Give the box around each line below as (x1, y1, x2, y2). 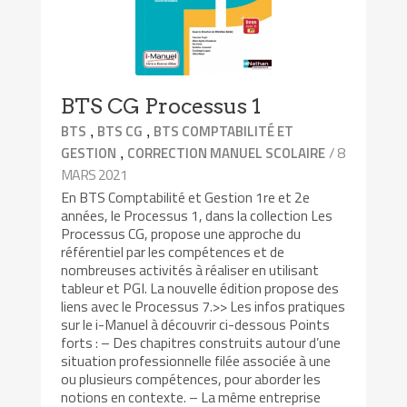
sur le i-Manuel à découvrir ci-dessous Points (61, 313, 331, 335)
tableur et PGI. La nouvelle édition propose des (61, 276, 340, 299)
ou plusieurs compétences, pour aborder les (61, 367, 322, 390)
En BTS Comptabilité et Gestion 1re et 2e (61, 185, 311, 208)
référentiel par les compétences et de (61, 240, 285, 263)
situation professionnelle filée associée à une (61, 349, 332, 372)
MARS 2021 (61, 163, 128, 185)
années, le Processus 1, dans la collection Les (61, 203, 333, 226)
